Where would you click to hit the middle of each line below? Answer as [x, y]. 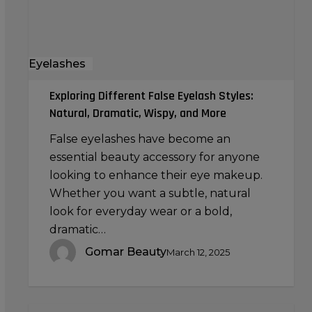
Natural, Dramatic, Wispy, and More [138, 114]
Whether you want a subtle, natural [150, 194]
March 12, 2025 [198, 252]
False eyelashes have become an [140, 139]
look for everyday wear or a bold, [140, 212]
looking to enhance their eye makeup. [156, 175]
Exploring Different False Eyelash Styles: [151, 96]
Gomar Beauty [125, 252]
